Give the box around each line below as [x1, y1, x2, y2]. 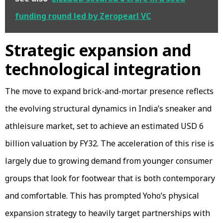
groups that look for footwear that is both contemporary [5, 172, 215, 184]
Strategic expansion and [5, 39, 191, 61]
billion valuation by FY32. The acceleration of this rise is [5, 137, 214, 149]
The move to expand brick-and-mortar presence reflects [5, 85, 214, 97]
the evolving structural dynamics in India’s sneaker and [5, 103, 212, 114]
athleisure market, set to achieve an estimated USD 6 [5, 120, 204, 131]
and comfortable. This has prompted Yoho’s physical [5, 190, 199, 201]
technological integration [5, 58, 201, 80]
